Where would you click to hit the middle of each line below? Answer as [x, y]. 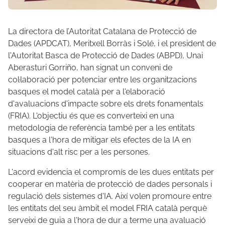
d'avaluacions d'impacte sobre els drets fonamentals [106, 103]
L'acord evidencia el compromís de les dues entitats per [111, 172]
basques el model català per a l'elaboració [87, 91]
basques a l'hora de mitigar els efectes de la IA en [99, 140]
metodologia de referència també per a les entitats [101, 128]
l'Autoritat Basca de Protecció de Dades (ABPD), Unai [105, 55]
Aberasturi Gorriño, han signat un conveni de [90, 67]
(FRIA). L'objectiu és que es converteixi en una [91, 116]
